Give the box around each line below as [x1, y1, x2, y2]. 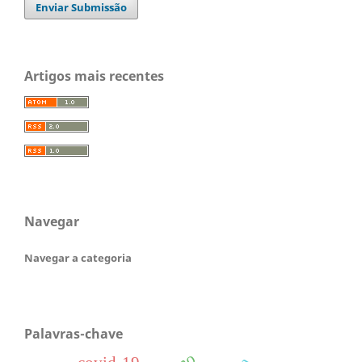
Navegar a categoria [24, 250, 132, 266]
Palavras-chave [24, 325, 123, 343]
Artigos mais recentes [24, 67, 164, 86]
